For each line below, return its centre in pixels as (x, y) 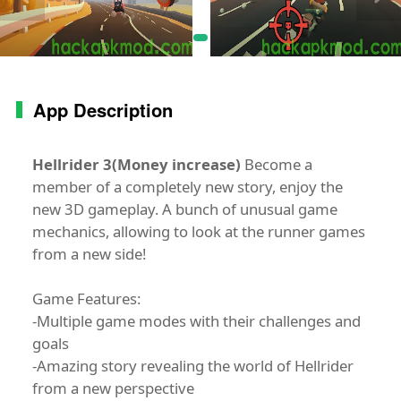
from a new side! (89, 253)
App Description (103, 109)
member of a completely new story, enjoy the (187, 186)
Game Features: (86, 298)
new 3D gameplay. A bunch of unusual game (184, 209)
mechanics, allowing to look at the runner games (198, 231)
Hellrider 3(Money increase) (136, 164)
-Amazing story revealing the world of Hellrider (192, 365)
